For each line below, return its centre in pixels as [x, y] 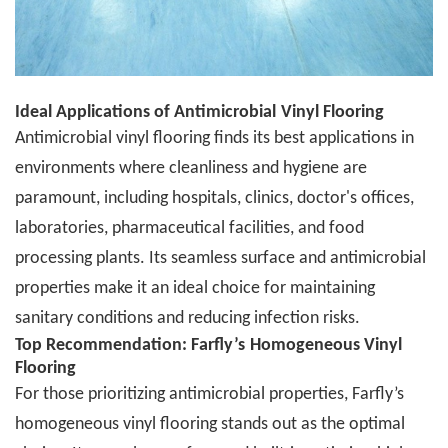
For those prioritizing [92, 395]
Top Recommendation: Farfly [124, 346]
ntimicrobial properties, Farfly [286, 395]
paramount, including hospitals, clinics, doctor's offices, [214, 199]
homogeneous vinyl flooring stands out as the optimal [210, 425]
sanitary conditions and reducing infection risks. [187, 319]
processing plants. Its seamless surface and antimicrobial [220, 259]
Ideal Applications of [94, 113]
